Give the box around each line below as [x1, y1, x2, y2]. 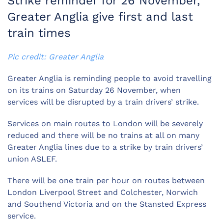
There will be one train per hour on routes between [7, 176, 205, 186]
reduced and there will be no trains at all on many [7, 131, 199, 140]
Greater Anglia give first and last [7, 10, 193, 24]
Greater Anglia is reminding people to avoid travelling [7, 74, 212, 83]
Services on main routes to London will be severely [7, 119, 203, 129]
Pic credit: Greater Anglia [7, 52, 104, 62]
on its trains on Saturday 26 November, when [7, 85, 181, 95]
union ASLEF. [7, 154, 57, 164]
